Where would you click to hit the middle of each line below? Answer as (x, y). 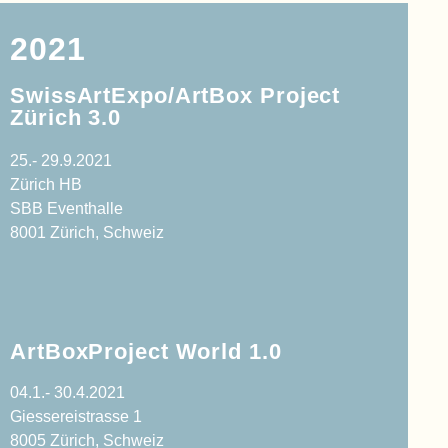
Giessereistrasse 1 (76, 417)
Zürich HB (46, 184)
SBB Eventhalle (66, 208)
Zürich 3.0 (66, 117)
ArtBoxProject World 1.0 (146, 352)
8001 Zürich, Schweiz (87, 232)
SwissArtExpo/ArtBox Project (175, 95)
